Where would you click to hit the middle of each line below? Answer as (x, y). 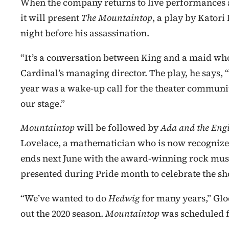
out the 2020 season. (63, 214)
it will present (51, 18)
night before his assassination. (85, 33)
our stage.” (43, 104)
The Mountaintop (117, 18)
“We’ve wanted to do (64, 199)
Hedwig (125, 199)
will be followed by (119, 128)
